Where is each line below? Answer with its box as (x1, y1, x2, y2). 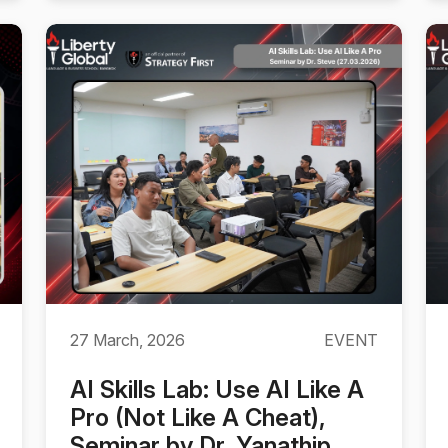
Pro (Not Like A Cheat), (70, 403, 326, 432)
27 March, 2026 (70, 330, 185, 350)
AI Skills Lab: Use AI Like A (70, 375, 364, 404)
